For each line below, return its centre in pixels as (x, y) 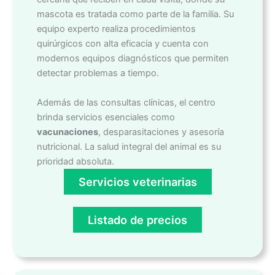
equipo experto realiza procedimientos (116, 29)
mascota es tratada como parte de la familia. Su (135, 14)
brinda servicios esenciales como (106, 118)
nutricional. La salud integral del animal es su (129, 147)
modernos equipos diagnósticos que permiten (133, 59)
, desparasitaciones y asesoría (161, 132)
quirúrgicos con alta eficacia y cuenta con (123, 44)
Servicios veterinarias (137, 182)
